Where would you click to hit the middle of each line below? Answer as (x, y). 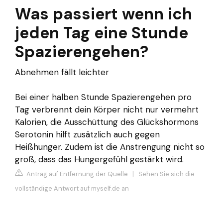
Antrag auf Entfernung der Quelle (76, 174)
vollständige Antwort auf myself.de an (72, 189)
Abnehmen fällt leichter (62, 72)
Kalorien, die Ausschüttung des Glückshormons (107, 122)
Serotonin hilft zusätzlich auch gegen (87, 134)
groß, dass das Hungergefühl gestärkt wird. (99, 159)
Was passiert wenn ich (104, 14)
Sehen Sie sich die (167, 174)
